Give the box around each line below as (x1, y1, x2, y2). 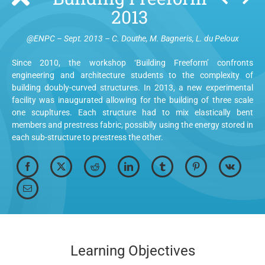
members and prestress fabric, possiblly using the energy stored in (12, 120, 253, 130)
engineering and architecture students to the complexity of (12, 70, 253, 80)
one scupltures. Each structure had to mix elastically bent (12, 108, 253, 117)
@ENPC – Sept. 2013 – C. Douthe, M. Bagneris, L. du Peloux (26, 34, 239, 43)
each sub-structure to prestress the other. (12, 132, 163, 142)
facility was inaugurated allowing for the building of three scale (12, 95, 253, 105)
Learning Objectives (70, 243, 195, 259)
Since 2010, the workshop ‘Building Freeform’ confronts (12, 58, 253, 67)
